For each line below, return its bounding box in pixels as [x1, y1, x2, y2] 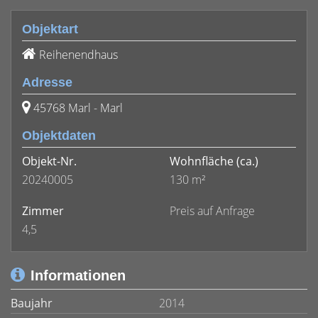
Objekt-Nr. [22, 153, 77, 169]
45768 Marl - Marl [33, 100, 123, 116]
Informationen [31, 268, 126, 283]
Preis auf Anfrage [170, 203, 255, 219]
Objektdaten [22, 128, 96, 143]
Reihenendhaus [39, 47, 118, 62]
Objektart [22, 22, 78, 36]
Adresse [22, 75, 72, 89]
